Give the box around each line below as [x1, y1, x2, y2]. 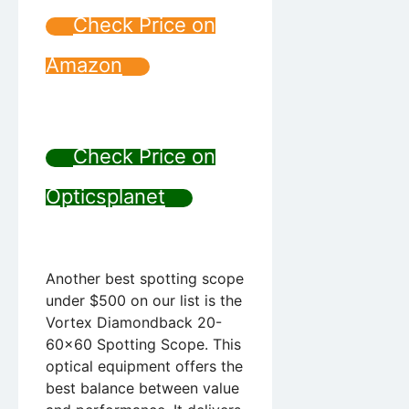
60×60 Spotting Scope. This [46, 335, 241, 354]
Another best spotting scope [46, 269, 244, 288]
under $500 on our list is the [46, 291, 242, 310]
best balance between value [46, 379, 239, 398]
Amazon [46, 53, 122, 78]
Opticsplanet [46, 184, 165, 209]
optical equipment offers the [46, 357, 243, 376]
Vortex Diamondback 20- [46, 313, 222, 332]
